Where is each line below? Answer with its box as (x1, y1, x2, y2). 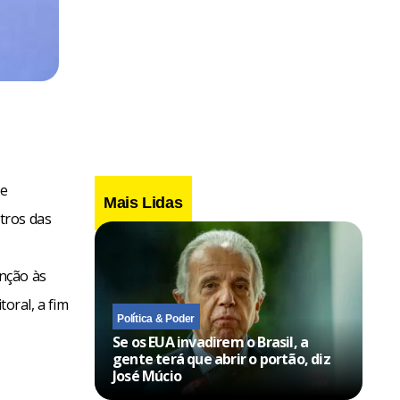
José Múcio (112, 365, 181, 386)
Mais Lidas (104, 193, 183, 212)
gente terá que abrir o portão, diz (112, 348, 330, 369)
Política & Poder (117, 312, 196, 325)
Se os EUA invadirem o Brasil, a (112, 331, 309, 352)
